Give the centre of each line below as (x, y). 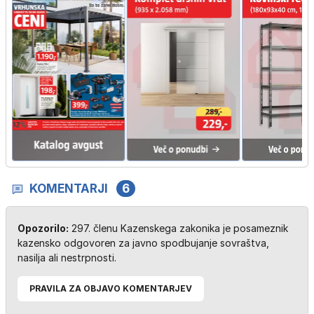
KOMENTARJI (69, 189)
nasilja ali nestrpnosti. (67, 258)
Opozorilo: (43, 228)
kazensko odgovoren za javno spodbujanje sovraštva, (143, 243)
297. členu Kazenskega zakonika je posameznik (178, 228)
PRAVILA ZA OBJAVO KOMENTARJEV (111, 289)
